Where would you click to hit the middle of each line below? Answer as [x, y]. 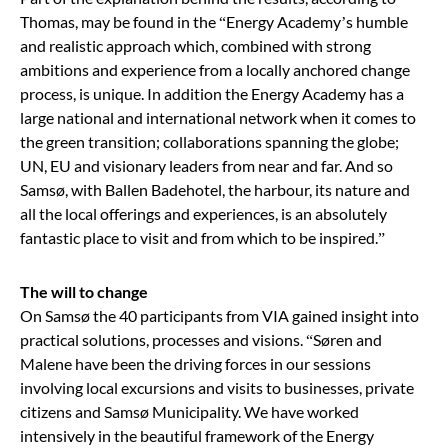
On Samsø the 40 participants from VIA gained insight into [219, 315]
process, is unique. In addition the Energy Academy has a [212, 93]
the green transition [88, 141]
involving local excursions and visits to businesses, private [217, 387]
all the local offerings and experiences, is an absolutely [203, 213]
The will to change [84, 291]
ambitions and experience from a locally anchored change [215, 69]
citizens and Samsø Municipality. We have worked [189, 411]
